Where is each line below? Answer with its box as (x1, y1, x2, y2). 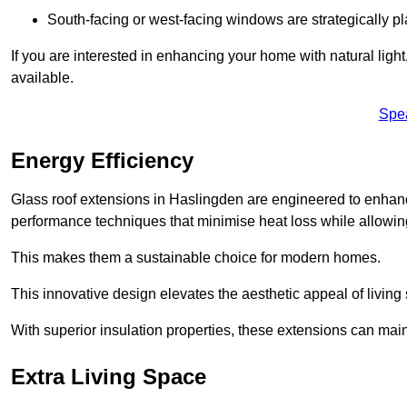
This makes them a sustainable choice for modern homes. (11, 249, 381, 265)
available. (11, 69, 74, 85)
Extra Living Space (11, 363, 206, 389)
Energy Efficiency (11, 147, 194, 173)
